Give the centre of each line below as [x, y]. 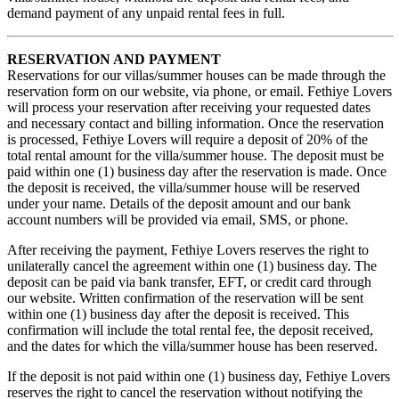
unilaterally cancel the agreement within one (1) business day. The [192, 266]
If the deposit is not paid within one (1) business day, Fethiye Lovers [199, 377]
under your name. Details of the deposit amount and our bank [179, 204]
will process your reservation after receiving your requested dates [189, 108]
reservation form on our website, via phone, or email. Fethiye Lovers [199, 92]
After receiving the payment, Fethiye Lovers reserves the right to [188, 250]
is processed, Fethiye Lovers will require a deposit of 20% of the [187, 140]
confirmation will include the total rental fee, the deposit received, [190, 330]
